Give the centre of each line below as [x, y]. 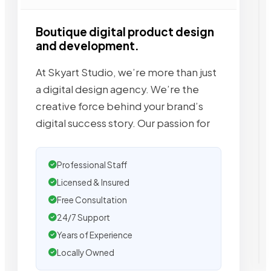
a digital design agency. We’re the [117, 89]
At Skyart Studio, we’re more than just [126, 72]
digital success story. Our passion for [123, 123]
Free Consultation [92, 200]
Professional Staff [92, 165]
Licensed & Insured [93, 182]
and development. [87, 46]
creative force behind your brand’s [119, 106]
